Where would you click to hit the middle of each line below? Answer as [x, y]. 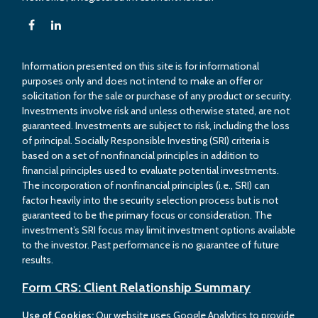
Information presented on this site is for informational [141, 66]
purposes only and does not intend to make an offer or [143, 81]
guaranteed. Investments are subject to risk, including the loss [156, 125]
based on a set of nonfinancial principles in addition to [141, 155]
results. [38, 259]
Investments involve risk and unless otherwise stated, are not [156, 110]
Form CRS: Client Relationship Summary [137, 287]
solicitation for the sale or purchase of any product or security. [157, 95]
